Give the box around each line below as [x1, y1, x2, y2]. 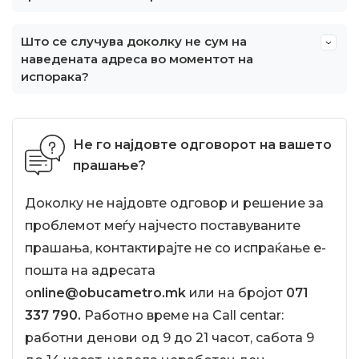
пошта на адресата [25, 263, 155, 278]
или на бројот [186, 285, 286, 301]
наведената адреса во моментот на [21, 51, 253, 67]
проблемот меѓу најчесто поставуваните [25, 218, 301, 233]
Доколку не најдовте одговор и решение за [25, 196, 324, 211]
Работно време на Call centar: [81, 308, 284, 323]
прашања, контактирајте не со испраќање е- [25, 240, 326, 256]
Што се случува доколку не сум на [21, 34, 247, 49]
